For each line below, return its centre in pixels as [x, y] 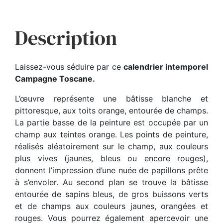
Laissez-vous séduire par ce [69, 66]
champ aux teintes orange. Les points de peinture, [111, 134]
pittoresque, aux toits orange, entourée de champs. [111, 110]
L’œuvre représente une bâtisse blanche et [111, 98]
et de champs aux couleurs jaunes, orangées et [111, 206]
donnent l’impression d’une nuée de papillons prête [111, 170]
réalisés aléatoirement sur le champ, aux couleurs [111, 146]
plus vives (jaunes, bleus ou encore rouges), [111, 158]
